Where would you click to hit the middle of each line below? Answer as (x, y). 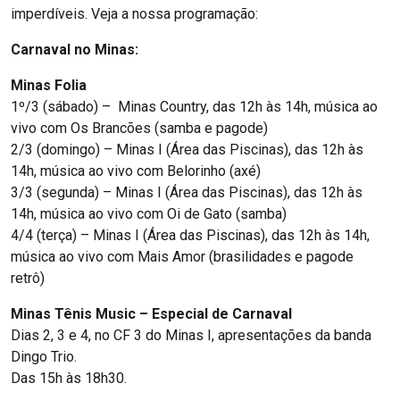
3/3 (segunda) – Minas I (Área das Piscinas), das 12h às (187, 193)
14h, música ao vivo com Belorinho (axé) (136, 171)
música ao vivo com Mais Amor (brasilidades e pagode (182, 257)
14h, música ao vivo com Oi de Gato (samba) (149, 214)
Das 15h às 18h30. (71, 379)
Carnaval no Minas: (75, 50)
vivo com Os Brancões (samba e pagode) (139, 129)
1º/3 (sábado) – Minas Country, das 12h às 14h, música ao (194, 107)
